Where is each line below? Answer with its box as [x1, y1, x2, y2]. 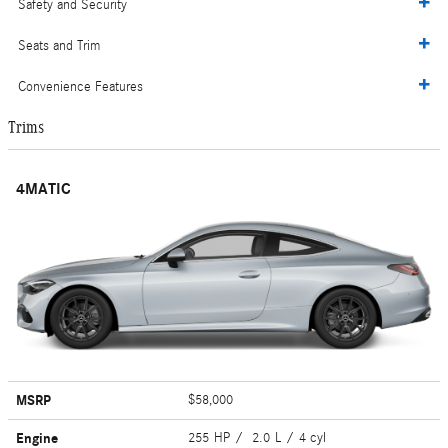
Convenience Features [18, 79, 143, 96]
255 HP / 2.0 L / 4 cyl [188, 429, 331, 446]
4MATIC [16, 179, 71, 198]
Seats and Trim [18, 38, 100, 55]
